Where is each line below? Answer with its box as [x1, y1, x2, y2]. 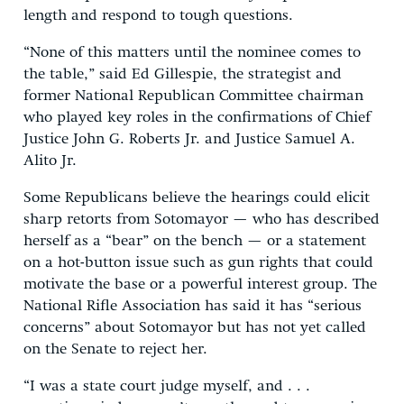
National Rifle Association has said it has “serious [23, 298, 362, 314]
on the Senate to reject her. [23, 341, 207, 357]
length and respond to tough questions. [23, 7, 293, 23]
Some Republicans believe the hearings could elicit [23, 189, 370, 206]
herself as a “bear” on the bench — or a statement [23, 233, 366, 249]
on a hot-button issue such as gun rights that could [23, 254, 373, 271]
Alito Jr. [23, 152, 77, 169]
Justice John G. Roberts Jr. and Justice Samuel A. [23, 131, 355, 147]
